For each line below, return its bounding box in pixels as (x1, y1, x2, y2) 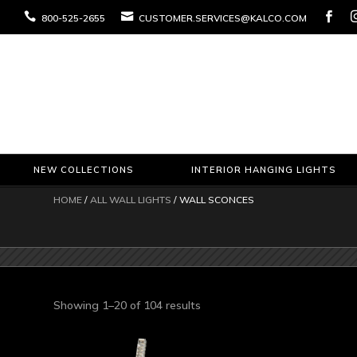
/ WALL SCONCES (171, 193, 255, 206)
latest (200, 333, 231, 348)
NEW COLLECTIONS (33, 163, 133, 175)
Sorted (200, 296, 236, 312)
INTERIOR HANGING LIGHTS (190, 163, 335, 175)
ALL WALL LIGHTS (90, 193, 172, 206)
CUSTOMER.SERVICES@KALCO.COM (135, 11, 307, 24)
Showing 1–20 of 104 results (53, 297, 202, 312)
